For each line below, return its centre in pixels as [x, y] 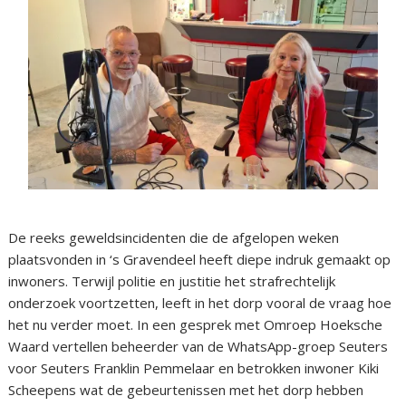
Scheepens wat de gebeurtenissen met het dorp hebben [186, 390]
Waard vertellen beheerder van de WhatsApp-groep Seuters [198, 347]
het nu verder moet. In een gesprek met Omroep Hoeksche [196, 325]
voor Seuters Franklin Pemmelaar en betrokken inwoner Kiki [194, 368]
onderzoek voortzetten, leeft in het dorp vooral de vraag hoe [200, 303]
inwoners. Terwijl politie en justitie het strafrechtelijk [172, 281]
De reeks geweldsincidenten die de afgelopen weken [174, 238]
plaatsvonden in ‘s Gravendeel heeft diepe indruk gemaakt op [200, 260]
